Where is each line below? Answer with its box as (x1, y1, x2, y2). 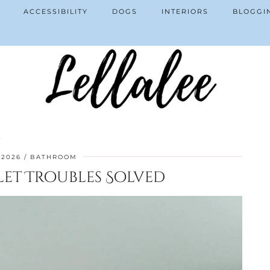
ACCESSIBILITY (24, 7, 88, 16)
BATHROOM (30, 153, 77, 162)
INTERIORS (162, 7, 209, 16)
